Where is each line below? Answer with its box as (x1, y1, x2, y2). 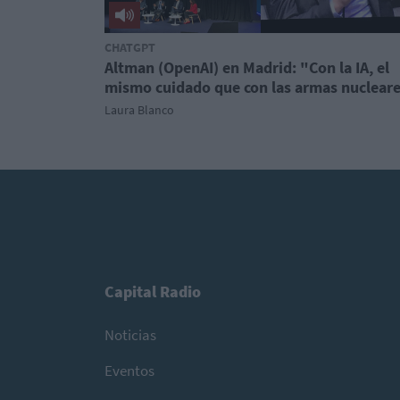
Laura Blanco (104, 102, 174, 118)
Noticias (104, 324, 156, 345)
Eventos (104, 360, 154, 380)
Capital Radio (104, 280, 201, 302)
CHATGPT (104, 39, 155, 55)
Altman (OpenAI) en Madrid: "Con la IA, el (104, 57, 389, 78)
